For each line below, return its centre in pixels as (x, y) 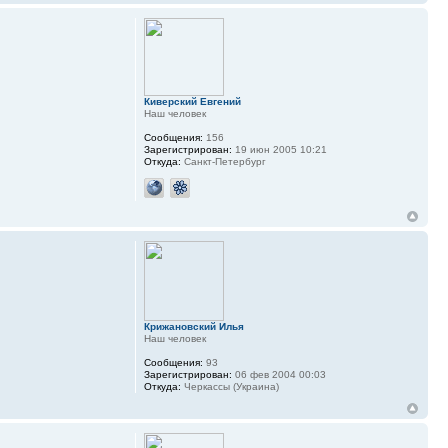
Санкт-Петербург (223, 162)
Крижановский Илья (193, 327)
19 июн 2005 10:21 (279, 150)
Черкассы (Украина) (229, 387)
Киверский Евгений (192, 102)
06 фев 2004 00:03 (278, 375)
